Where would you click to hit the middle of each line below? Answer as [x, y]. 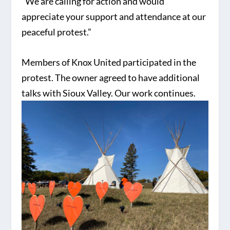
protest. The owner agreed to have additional [111, 78]
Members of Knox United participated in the [109, 62]
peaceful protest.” [57, 32]
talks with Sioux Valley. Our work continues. [109, 93]
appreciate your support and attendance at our [114, 17]
